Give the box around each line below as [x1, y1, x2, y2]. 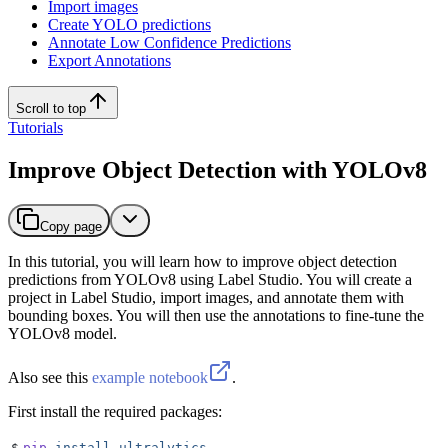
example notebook [92, 368, 208, 386]
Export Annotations [48, 52, 171, 69]
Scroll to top [16, 101, 86, 116]
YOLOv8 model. [8, 324, 117, 342]
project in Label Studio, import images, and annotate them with [8, 288, 404, 306]
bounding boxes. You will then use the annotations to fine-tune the [8, 306, 424, 324]
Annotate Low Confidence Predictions [48, 34, 291, 51]
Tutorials [8, 119, 63, 136]
